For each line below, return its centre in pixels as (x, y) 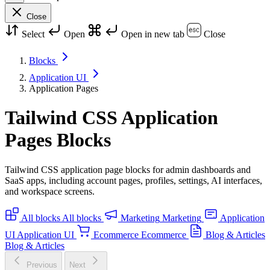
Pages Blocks (58, 140)
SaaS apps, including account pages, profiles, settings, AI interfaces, (133, 180)
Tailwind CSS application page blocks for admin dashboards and (128, 169)
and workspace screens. (50, 191)
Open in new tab (153, 34)
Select (33, 34)
